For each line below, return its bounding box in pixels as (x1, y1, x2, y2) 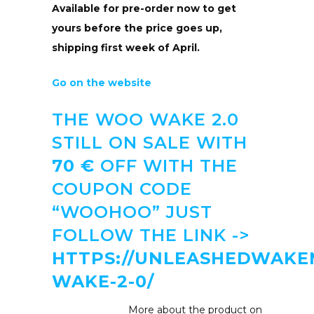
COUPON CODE (52, 178, 192, 199)
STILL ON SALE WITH (52, 132, 247, 153)
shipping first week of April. (52, 41, 200, 54)
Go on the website (52, 76, 154, 89)
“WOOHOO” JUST (52, 201, 212, 222)
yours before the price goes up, (52, 21, 222, 34)
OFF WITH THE (95, 155, 238, 176)
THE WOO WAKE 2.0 (52, 109, 239, 130)
